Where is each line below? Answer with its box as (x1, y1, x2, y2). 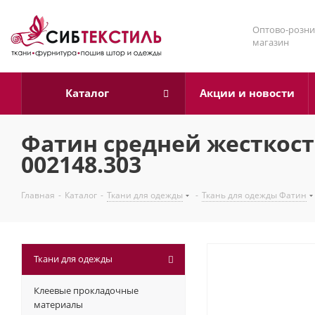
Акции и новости (199, 86, 295, 100)
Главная (21, 189, 55, 201)
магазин (252, 36, 289, 49)
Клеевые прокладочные (34, 284, 139, 297)
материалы (34, 298, 83, 311)
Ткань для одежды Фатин (202, 189, 307, 201)
